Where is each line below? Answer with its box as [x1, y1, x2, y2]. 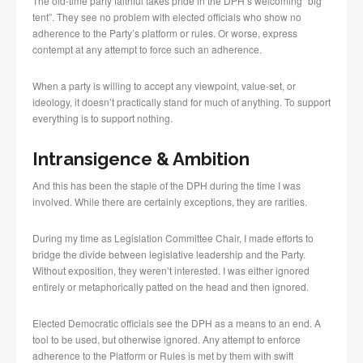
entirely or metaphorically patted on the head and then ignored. [32, 280, 309, 294]
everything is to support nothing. [32, 111, 173, 126]
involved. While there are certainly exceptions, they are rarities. [32, 194, 307, 209]
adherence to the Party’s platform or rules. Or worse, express [32, 26, 297, 41]
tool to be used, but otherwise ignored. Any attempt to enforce [32, 332, 301, 347]
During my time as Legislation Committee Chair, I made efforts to [32, 231, 314, 246]
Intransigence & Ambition [32, 148, 250, 170]
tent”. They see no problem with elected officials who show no [32, 10, 301, 24]
